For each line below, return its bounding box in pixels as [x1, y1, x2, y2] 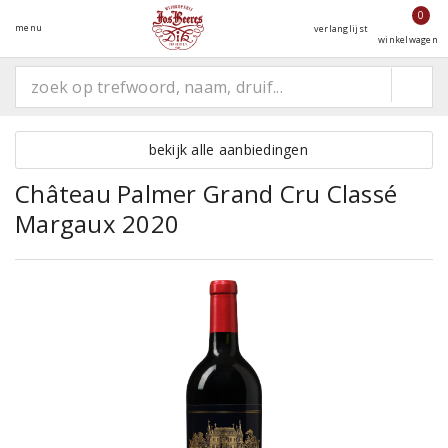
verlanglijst [313, 22, 369, 35]
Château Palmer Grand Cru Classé [15, 177, 398, 210]
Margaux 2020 [15, 207, 180, 240]
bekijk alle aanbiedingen [140, 140, 308, 159]
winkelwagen [378, 33, 438, 46]
